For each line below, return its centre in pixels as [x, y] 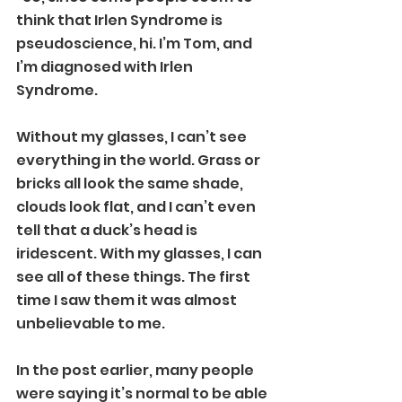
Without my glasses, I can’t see [133, 137]
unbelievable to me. [91, 323]
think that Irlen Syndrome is [121, 20]
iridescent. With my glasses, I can [140, 253]
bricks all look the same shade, [131, 184]
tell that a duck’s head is [108, 230]
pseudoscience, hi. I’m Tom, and [135, 44]
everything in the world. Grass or [140, 160]
